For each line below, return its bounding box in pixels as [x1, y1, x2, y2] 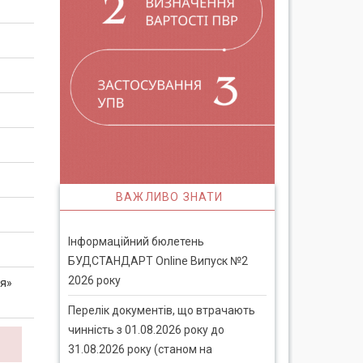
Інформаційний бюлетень [67, 234, 204, 248]
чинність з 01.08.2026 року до [67, 322, 224, 336]
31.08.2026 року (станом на [67, 342, 212, 356]
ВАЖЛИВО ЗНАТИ [116, 190, 224, 203]
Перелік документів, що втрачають [67, 303, 255, 317]
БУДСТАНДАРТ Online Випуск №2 [67, 254, 248, 267]
